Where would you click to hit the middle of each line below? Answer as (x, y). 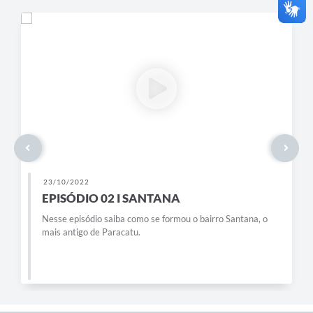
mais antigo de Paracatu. (91, 232)
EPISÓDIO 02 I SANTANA (111, 198)
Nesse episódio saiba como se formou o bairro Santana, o (155, 218)
